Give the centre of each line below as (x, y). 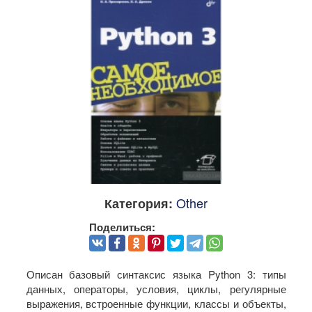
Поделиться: (122, 227)
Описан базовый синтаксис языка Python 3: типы (156, 274)
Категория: (139, 203)
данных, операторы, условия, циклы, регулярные (156, 289)
